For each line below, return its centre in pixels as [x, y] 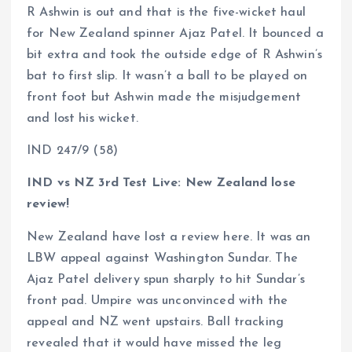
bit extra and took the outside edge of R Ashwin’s [174, 55]
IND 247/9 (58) [73, 151]
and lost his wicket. [82, 119]
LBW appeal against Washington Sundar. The [162, 258]
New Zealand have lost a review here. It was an [169, 237]
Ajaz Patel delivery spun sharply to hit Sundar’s [166, 279]
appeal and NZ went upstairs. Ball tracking [155, 322]
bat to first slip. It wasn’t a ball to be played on [167, 77]
